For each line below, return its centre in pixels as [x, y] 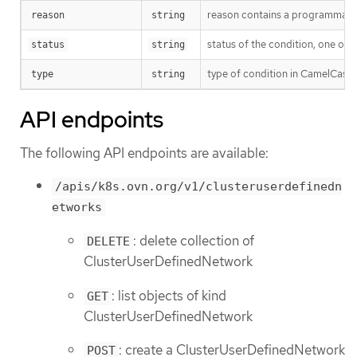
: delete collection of [194, 241]
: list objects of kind [169, 295]
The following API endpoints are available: [144, 153]
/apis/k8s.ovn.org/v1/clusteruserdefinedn [198, 187]
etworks [77, 208]
